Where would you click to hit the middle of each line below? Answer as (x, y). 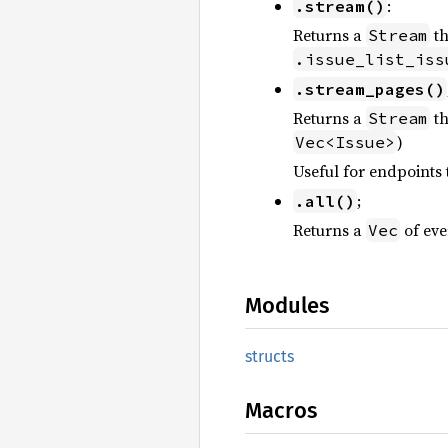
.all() (325, 201)
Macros (281, 411)
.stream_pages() (370, 89)
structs (269, 357)
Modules (287, 306)
